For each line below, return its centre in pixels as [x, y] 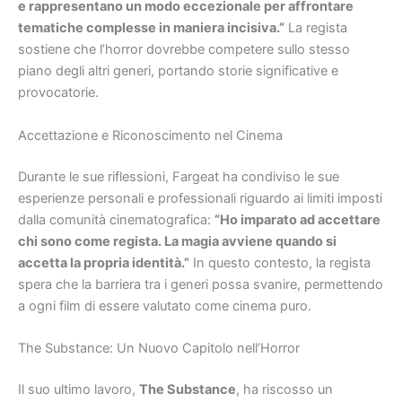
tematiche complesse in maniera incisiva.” [151, 28]
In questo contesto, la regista [280, 262]
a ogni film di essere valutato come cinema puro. [165, 306]
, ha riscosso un [284, 389]
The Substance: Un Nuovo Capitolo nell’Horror [159, 348]
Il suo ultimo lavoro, [79, 389]
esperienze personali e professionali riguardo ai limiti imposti [200, 198]
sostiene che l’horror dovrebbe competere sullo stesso [184, 50]
